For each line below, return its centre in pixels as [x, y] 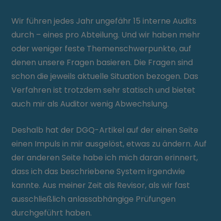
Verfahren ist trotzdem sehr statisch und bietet [104, 90]
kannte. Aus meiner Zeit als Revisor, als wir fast [101, 185]
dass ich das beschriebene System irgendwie [98, 171]
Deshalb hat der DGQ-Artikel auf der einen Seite [105, 130]
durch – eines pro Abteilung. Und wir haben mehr [106, 35]
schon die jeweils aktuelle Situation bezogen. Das [105, 76]
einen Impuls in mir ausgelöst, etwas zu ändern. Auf [109, 144]
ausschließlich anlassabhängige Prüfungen [94, 199]
